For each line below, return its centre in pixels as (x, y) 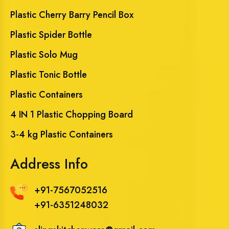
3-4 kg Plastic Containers (62, 134)
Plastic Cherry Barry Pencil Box (72, 15)
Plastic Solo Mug (44, 54)
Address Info (49, 164)
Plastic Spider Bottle (51, 35)
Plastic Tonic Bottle (49, 74)
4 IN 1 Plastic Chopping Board (72, 114)
